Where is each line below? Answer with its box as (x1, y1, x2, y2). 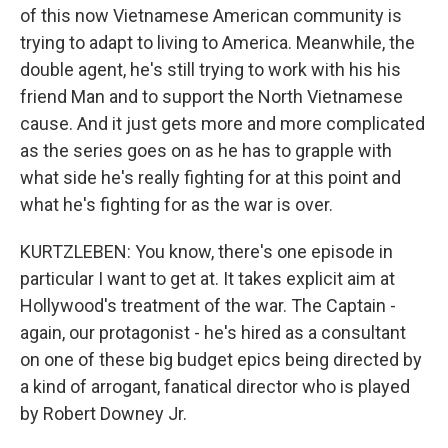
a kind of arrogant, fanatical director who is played (20, 376, 410, 397)
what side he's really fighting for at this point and (20, 167, 401, 188)
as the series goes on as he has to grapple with (20, 140, 392, 161)
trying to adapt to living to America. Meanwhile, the (20, 32, 415, 53)
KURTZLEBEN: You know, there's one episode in (20, 241, 393, 262)
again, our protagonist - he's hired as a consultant (20, 322, 406, 343)
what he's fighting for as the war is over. (20, 194, 333, 215)
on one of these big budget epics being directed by (20, 349, 422, 370)
